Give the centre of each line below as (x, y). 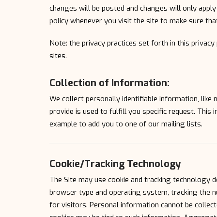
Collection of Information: (109, 83)
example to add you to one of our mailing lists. (126, 124)
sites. (58, 55)
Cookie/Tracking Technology (115, 164)
